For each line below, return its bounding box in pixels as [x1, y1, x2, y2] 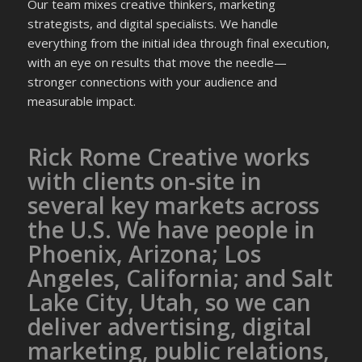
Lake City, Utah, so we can [27, 286, 311, 318]
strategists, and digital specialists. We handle [27, 15, 278, 32]
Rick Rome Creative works [27, 141, 309, 172]
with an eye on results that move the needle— [27, 53, 287, 70]
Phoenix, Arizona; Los [27, 238, 261, 269]
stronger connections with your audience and [27, 73, 277, 90]
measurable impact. [27, 92, 136, 109]
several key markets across [27, 189, 319, 221]
